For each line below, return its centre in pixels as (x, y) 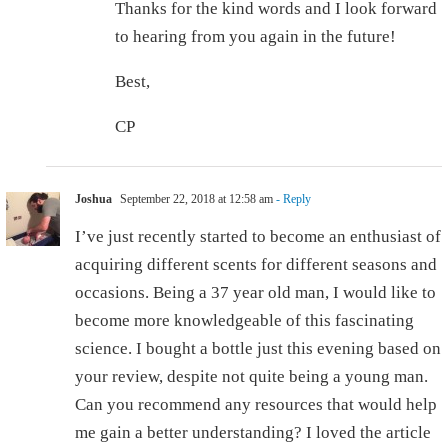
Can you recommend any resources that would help (256, 405)
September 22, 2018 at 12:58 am (195, 199)
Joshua (93, 199)
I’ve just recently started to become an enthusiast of (258, 237)
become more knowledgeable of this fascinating (244, 321)
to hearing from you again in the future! (255, 37)
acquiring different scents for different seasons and (256, 265)
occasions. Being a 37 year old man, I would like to (255, 293)
